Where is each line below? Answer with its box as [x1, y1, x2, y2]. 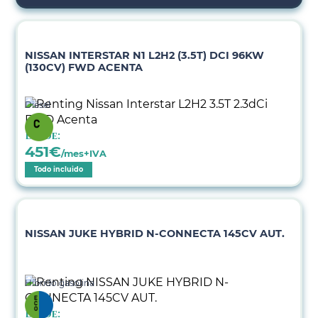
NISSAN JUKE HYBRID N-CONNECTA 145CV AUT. [25, 227, 285, 240]
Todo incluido [34, 165, 84, 173]
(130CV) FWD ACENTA [25, 61, 143, 74]
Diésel [25, 99, 51, 110]
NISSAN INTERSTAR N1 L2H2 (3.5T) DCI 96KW [25, 49, 265, 62]
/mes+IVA [61, 148, 107, 159]
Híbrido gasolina [25, 278, 95, 288]
